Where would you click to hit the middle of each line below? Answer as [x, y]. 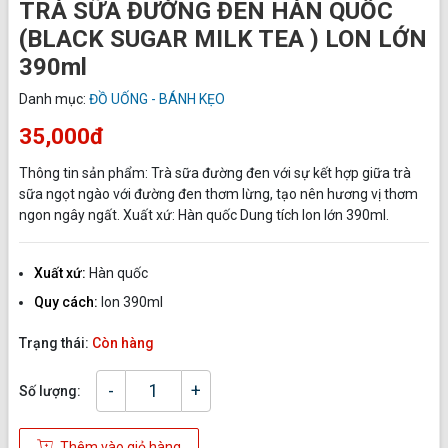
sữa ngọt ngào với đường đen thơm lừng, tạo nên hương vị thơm [218, 194]
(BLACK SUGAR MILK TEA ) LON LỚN [223, 39]
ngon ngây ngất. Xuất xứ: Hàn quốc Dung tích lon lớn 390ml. [204, 215]
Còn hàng [123, 343]
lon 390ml [132, 302]
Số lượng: [50, 390]
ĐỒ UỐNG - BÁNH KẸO [157, 99]
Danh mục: [54, 99]
